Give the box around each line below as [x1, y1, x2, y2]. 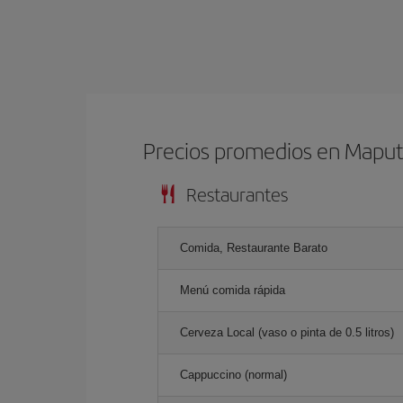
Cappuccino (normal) [180, 367, 287, 381]
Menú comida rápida [180, 282, 285, 297]
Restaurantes [186, 180, 288, 207]
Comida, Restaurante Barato [180, 240, 327, 255]
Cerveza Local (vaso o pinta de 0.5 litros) [180, 325, 394, 339]
